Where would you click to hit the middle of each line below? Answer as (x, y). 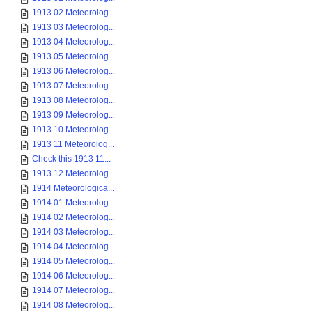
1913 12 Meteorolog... (73, 173)
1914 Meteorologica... (73, 188)
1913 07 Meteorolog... (73, 86)
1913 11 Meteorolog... (73, 144)
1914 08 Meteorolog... (73, 305)
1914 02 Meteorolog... (73, 217)
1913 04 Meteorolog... (73, 42)
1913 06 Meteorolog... (73, 71)
